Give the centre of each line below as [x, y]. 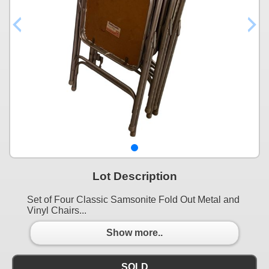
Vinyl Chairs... [57, 210]
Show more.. [134, 233]
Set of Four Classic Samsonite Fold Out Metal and [133, 199]
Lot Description [134, 176]
